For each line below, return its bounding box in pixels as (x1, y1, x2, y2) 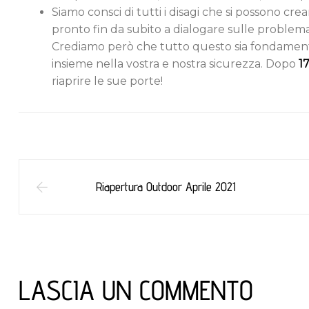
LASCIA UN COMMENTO (19, 273, 253, 306)
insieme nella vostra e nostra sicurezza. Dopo (52, 57, 299, 70)
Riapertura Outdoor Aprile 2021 (95, 179, 236, 195)
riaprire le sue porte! (52, 74, 163, 88)
